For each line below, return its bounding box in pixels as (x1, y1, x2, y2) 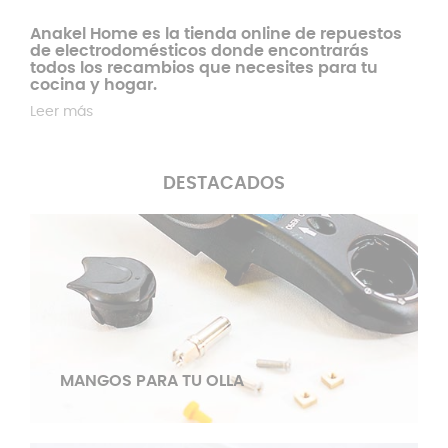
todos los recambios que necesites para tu (30, 60, 378, 76)
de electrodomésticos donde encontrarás (30, 43, 369, 59)
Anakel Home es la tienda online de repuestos (30, 26, 402, 42)
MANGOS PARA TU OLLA (60, 372, 244, 389)
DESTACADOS (163, 175, 285, 193)
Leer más (30, 105, 93, 119)
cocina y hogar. (30, 77, 157, 93)
